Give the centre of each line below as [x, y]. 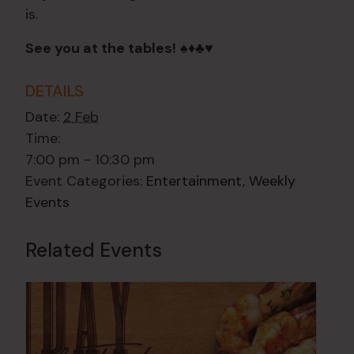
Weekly [272, 181]
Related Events [94, 250]
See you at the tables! [101, 49]
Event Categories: [84, 181]
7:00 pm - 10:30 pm [90, 160]
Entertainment [194, 181]
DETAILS [55, 91]
